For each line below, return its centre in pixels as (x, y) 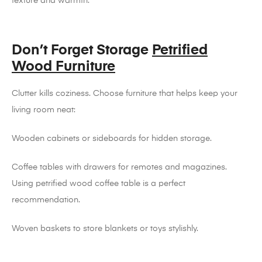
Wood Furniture (63, 67)
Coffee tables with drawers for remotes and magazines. (119, 168)
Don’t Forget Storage (82, 51)
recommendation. (46, 200)
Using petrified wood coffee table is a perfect (99, 184)
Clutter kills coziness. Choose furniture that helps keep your (125, 94)
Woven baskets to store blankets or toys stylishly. (105, 229)
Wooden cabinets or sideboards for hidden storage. (112, 139)
